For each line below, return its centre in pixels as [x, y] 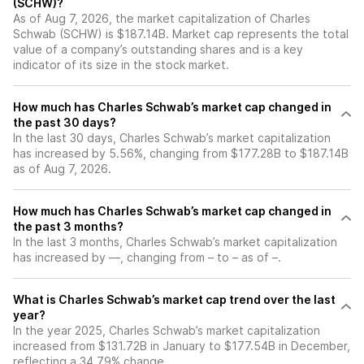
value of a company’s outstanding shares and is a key [158, 49]
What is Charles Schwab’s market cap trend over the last [174, 299]
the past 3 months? [68, 226]
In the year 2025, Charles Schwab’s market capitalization [167, 330]
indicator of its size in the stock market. [121, 65]
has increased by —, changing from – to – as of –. [147, 257]
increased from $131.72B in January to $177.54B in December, [182, 346]
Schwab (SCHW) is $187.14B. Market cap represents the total [181, 34]
